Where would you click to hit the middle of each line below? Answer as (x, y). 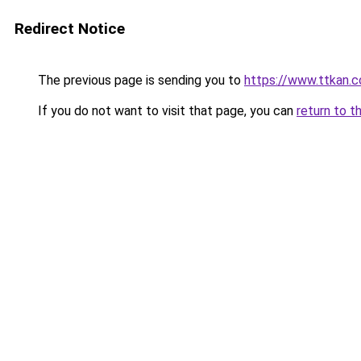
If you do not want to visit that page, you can (166, 111)
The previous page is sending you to (139, 80)
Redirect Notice (70, 29)
